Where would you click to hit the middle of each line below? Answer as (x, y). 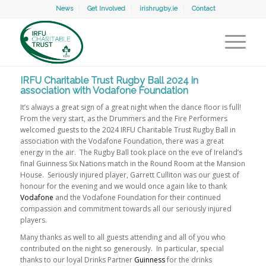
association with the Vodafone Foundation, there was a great (122, 141)
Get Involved (107, 9)
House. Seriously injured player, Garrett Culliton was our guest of (129, 175)
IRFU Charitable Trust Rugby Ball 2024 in (109, 80)
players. (33, 220)
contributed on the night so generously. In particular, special (122, 249)
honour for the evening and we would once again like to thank (123, 186)
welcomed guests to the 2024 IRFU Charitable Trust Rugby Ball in (128, 130)
